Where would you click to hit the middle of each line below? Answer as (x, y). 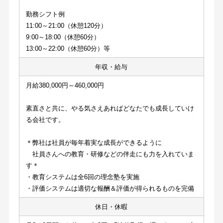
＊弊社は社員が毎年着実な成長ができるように (94, 142)
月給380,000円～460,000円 (65, 85)
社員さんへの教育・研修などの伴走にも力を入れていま (110, 154)
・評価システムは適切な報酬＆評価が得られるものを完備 (110, 188)
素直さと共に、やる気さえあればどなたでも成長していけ (110, 108)
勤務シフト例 (45, 14)
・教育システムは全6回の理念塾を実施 (82, 177)
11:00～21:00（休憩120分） (66, 25)
